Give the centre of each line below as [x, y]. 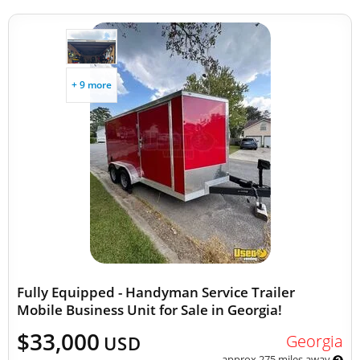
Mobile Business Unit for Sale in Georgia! [149, 310]
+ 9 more [92, 85]
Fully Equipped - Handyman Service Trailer [156, 292]
